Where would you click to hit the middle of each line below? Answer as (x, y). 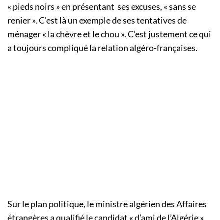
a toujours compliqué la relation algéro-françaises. (102, 47)
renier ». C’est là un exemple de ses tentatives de (97, 20)
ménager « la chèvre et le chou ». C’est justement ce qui (109, 34)
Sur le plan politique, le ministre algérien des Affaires (107, 204)
